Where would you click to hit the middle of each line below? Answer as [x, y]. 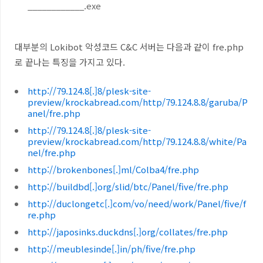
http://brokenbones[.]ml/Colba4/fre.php [113, 169]
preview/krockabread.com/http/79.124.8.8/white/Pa [137, 141]
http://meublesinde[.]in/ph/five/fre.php [112, 249]
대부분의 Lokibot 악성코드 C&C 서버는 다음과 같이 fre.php [129, 47]
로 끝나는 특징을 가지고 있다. [70, 62]
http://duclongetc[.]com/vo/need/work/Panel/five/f [137, 203]
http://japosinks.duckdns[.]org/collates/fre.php [128, 232]
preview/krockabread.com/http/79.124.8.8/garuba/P [138, 102]
